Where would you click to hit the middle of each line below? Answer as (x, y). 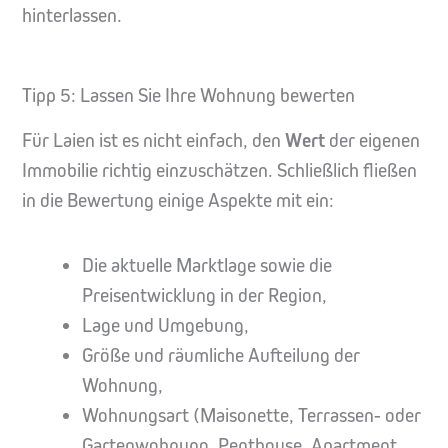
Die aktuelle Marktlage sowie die (207, 265)
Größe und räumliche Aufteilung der (221, 355)
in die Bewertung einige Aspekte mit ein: (178, 200)
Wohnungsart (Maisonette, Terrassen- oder (252, 415)
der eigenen (374, 140)
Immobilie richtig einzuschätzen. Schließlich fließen (219, 170)
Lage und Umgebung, (166, 325)
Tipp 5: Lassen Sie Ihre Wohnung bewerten (188, 95)
